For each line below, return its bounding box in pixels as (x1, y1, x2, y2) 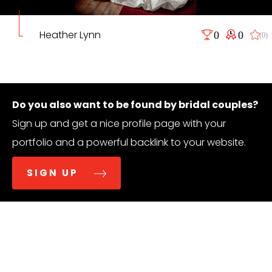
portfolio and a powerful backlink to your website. (12, 135, 246, 150)
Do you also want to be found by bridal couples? (12, 98, 258, 112)
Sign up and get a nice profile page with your (12, 117, 226, 131)
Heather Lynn (39, 28, 101, 42)
